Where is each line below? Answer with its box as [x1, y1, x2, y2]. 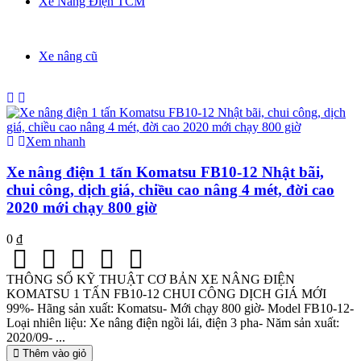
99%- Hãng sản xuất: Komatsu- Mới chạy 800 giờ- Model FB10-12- [6, 301, 354, 316]
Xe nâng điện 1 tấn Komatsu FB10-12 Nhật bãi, [6, 164, 324, 181]
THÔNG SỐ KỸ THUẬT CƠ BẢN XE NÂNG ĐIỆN [6, 272, 295, 287]
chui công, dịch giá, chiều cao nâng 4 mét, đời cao [6, 181, 334, 199]
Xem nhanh [26, 134, 85, 148]
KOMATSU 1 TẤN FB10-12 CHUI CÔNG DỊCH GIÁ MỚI [6, 287, 326, 301]
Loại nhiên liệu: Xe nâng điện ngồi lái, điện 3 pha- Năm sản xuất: [6, 316, 339, 330]
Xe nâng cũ [39, 48, 98, 63]
